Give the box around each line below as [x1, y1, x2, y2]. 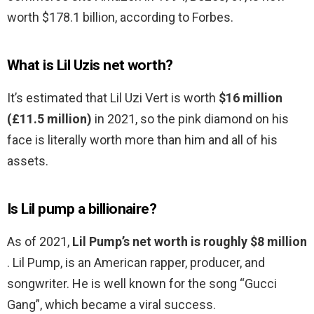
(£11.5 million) [7, 111, 92, 127]
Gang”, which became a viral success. [7, 297, 216, 313]
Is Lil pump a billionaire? [7, 200, 157, 218]
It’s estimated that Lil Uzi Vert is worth [7, 90, 219, 106]
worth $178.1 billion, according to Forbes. [7, 10, 233, 25]
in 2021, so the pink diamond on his [92, 111, 289, 127]
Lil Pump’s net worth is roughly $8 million [72, 234, 307, 250]
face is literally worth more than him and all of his [7, 132, 278, 148]
